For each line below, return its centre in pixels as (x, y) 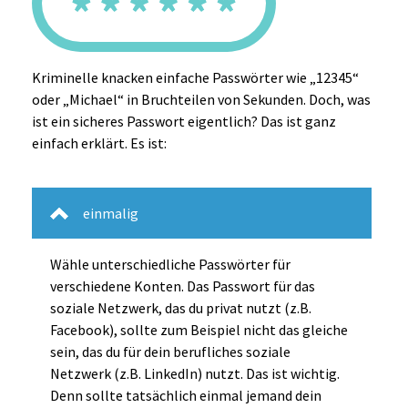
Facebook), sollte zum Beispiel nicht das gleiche (199, 330)
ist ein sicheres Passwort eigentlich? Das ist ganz (184, 122)
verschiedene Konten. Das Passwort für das (183, 286)
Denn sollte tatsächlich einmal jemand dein (186, 396)
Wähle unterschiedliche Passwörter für (170, 265)
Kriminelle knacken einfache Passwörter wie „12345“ (195, 78)
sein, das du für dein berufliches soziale (170, 352)
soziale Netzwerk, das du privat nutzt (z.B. (181, 308)
